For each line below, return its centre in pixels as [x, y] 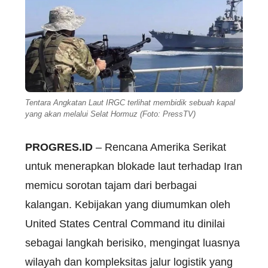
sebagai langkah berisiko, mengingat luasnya [133, 243]
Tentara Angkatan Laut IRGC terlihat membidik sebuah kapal [130, 103]
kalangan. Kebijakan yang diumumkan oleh [128, 205]
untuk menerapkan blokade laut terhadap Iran [134, 167]
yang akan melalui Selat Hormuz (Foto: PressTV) [110, 114]
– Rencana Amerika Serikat [159, 147]
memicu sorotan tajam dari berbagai [111, 186]
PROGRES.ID [59, 147]
